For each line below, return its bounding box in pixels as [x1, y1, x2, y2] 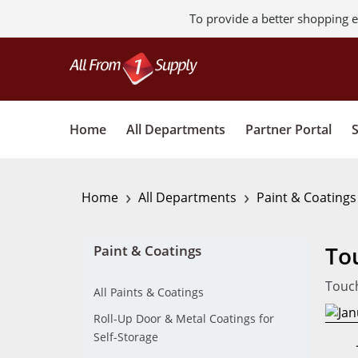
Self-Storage [93, 329, 158, 344]
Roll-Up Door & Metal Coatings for [93, 311, 274, 326]
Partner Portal [245, 120, 332, 138]
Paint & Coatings [93, 241, 201, 260]
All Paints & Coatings [93, 284, 204, 300]
